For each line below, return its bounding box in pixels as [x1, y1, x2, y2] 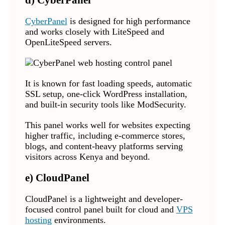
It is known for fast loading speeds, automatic [25, 78, 192, 89]
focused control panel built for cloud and [25, 204, 176, 215]
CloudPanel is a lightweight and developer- [25, 194, 183, 204]
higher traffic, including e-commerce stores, [25, 131, 185, 141]
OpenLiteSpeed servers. [25, 37, 115, 48]
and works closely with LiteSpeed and [25, 27, 164, 37]
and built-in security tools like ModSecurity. [25, 99, 186, 110]
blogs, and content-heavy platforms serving [25, 141, 183, 152]
